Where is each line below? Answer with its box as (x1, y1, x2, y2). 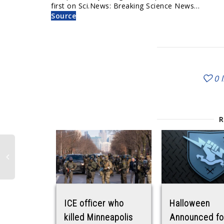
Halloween (169, 198, 210, 209)
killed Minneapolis (64, 212, 133, 223)
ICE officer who (64, 198, 124, 209)
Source (51, 10, 76, 20)
